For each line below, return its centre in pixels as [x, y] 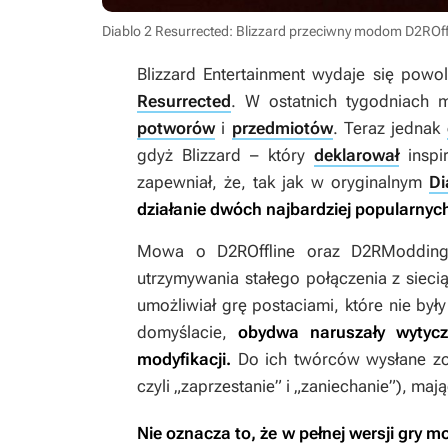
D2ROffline [256, 251]
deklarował [356, 155]
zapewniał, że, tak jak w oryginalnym [283, 182]
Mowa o [177, 251]
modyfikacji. [184, 359]
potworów [176, 128]
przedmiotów [282, 128]
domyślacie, [188, 332]
